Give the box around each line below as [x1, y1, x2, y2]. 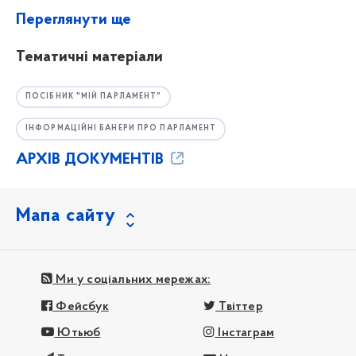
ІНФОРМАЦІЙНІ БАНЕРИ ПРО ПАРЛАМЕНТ [25, 125, 217, 133]
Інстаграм [215, 327, 275, 340]
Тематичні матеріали [16, 48, 163, 65]
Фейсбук [52, 300, 109, 313]
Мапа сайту [16, 206, 116, 226]
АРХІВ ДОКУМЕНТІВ [16, 152, 168, 168]
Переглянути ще [16, 11, 131, 28]
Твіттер [215, 300, 263, 313]
